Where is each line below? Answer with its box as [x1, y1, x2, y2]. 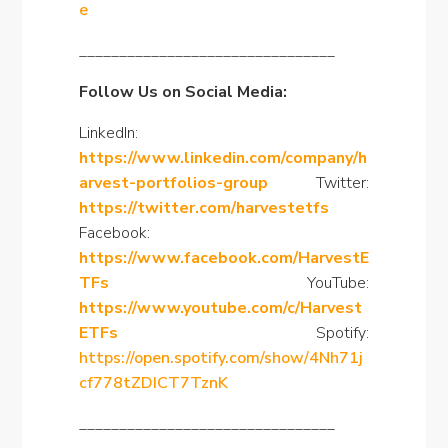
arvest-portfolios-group [78, 172, 268, 194]
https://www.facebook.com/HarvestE [78, 247, 369, 269]
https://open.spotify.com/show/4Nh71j [78, 347, 363, 369]
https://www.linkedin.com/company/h [78, 147, 367, 169]
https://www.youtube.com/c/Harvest [78, 297, 362, 319]
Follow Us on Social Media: [78, 81, 287, 103]
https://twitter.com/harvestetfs [78, 197, 329, 219]
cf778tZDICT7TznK [78, 372, 228, 394]
